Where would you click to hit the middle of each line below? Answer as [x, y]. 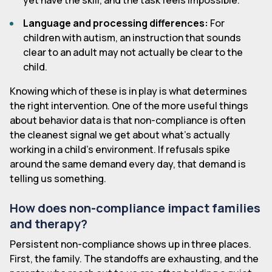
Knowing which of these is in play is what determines [128, 91]
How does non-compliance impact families [135, 208]
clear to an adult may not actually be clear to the [133, 53]
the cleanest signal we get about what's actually [120, 135]
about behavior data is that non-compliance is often [127, 121]
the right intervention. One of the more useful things [129, 106]
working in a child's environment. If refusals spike [120, 150]
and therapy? [49, 224]
